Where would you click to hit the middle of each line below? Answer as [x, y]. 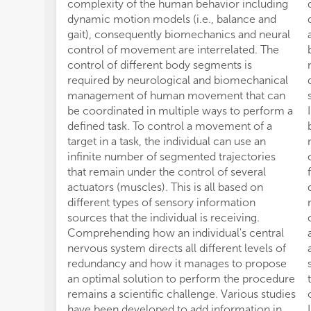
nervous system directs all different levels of [177, 248]
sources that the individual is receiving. [163, 218]
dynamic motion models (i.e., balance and [172, 19]
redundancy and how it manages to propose [177, 263]
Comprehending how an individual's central [176, 233]
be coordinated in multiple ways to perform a [180, 111]
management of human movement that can [176, 95]
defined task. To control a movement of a [170, 126]
